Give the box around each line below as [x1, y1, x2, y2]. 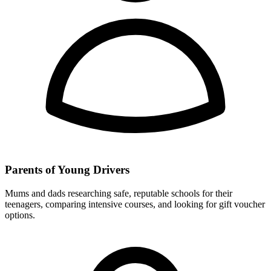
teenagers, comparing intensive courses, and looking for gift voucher [5, 198, 265, 209]
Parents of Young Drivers [5, 163, 129, 176]
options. [5, 209, 35, 220]
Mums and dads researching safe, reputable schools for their [5, 188, 232, 198]
